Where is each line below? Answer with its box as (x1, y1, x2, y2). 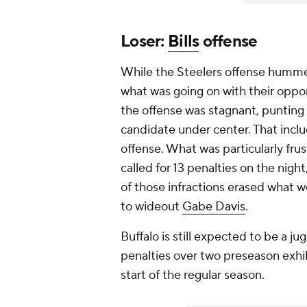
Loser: (121, 31, 168, 53)
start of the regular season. (121, 267, 267, 284)
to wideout (121, 199, 182, 215)
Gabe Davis (182, 199, 245, 215)
